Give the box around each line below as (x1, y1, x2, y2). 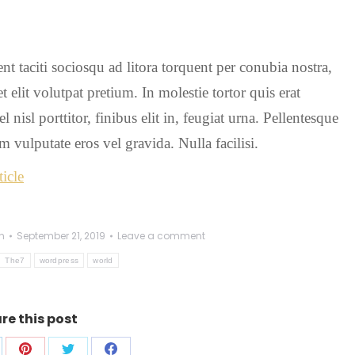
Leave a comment (117, 229, 205, 242)
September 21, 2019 (17, 229, 105, 242)
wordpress (39, 256, 79, 265)
